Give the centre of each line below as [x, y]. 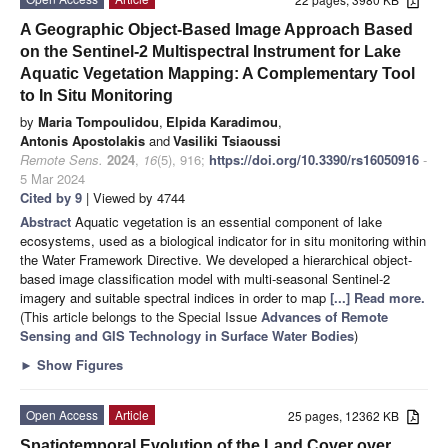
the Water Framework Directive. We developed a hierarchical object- [216, 259]
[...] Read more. [377, 297]
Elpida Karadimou [222, 121]
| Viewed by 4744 [133, 197]
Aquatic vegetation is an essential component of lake [228, 221]
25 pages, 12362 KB [348, 415]
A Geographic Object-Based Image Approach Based [216, 29]
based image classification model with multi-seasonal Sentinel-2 [205, 278]
